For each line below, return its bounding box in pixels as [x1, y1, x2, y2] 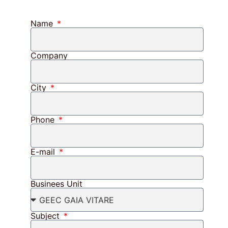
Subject [31, 211, 62, 221]
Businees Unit [31, 179, 82, 189]
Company [31, 50, 68, 61]
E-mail [31, 147, 58, 157]
